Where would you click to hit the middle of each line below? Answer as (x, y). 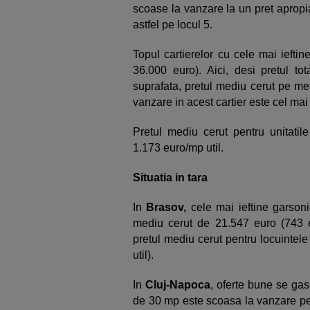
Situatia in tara (170, 177)
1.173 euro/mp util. (180, 148)
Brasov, (166, 207)
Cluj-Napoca (178, 285)
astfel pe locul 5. (174, 25)
